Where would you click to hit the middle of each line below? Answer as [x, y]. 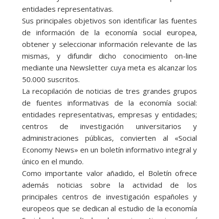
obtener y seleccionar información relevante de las [109, 44]
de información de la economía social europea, [109, 33]
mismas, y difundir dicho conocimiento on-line [109, 56]
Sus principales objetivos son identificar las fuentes [109, 21]
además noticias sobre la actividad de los [109, 185]
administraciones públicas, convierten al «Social [109, 138]
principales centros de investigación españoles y [109, 197]
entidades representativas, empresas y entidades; [109, 115]
